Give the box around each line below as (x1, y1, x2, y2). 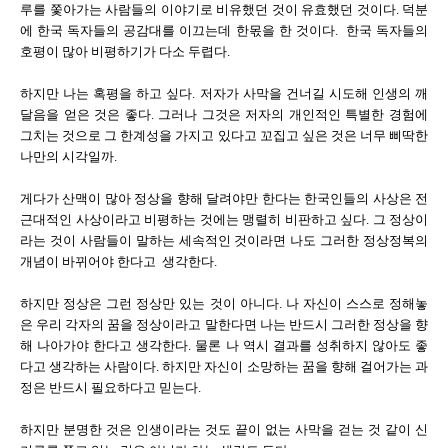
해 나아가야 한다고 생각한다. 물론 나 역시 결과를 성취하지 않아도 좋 (20, 338, 428, 353)
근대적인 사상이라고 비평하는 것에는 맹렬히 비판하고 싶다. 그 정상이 (20, 212, 428, 227)
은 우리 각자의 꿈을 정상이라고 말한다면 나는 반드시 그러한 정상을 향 (20, 317, 428, 332)
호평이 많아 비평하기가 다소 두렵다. (20, 44, 230, 59)
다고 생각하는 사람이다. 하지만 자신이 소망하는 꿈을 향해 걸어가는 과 (20, 359, 428, 374)
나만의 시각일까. (20, 149, 117, 164)
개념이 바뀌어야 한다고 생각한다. (20, 254, 217, 269)
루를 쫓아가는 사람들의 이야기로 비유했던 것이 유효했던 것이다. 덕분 (20, 2, 428, 17)
